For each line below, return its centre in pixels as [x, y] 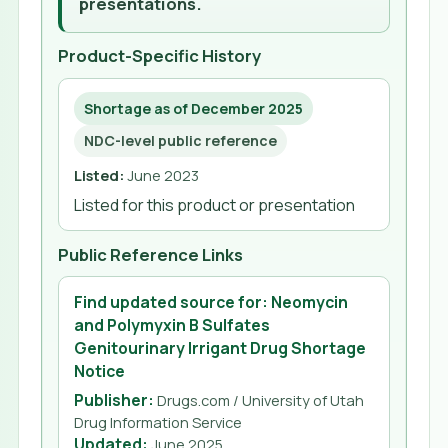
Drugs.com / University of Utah [260, 399]
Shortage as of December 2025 [194, 108]
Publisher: [113, 399]
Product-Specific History [160, 55]
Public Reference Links [151, 254]
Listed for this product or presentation [214, 204]
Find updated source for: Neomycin [210, 301]
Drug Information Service [157, 421]
